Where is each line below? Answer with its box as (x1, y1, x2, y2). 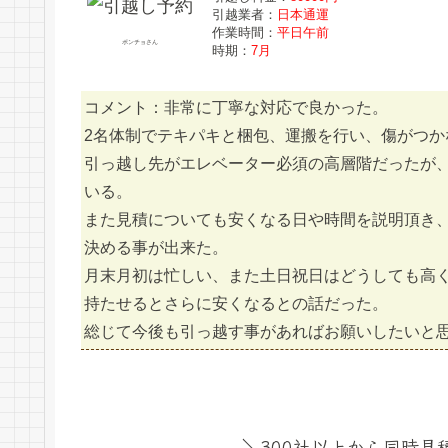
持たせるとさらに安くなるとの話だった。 (84, 295, 388, 313)
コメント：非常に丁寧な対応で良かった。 (84, 99, 388, 117)
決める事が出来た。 (84, 239, 228, 257)
